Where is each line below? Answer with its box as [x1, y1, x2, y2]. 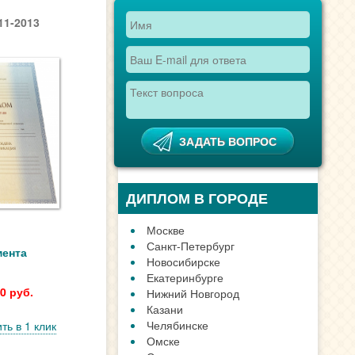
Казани [147, 301, 184, 317]
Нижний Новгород [147, 285, 240, 301]
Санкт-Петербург [147, 238, 235, 254]
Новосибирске [147, 254, 221, 269]
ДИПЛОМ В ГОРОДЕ [126, 188, 269, 208]
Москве [147, 222, 185, 238]
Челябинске [147, 317, 209, 333]
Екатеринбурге [147, 269, 224, 285]
